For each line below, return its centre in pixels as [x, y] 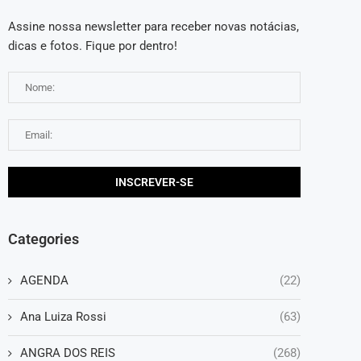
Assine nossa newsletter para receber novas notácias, [154, 26]
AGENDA [44, 280]
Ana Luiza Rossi [63, 316]
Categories [44, 239]
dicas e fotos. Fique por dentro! [93, 46]
